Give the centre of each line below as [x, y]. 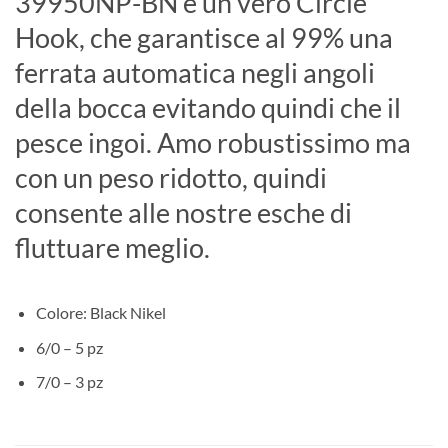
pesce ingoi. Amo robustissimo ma [213, 142]
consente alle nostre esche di [183, 212]
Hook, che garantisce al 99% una [204, 37]
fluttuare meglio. [112, 247]
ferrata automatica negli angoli [195, 72]
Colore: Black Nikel [100, 313]
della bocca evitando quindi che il [208, 107]
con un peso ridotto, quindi [171, 177]
